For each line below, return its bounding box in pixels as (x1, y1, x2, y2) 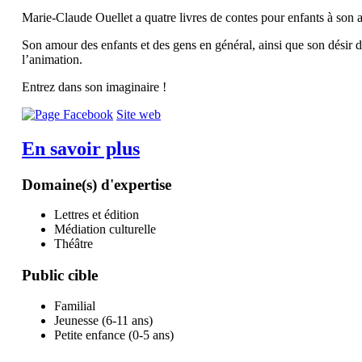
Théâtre (54, 237, 93, 251)
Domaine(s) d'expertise (22, 175, 171, 193)
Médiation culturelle (54, 222, 156, 237)
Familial (54, 298, 95, 313)
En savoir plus (22, 137, 140, 159)
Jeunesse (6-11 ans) (54, 313, 153, 327)
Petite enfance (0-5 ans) (54, 327, 174, 342)
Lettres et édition (54, 208, 139, 222)
